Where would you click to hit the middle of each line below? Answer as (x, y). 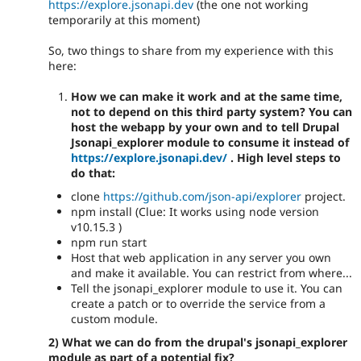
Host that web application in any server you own (201, 258)
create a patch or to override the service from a (198, 304)
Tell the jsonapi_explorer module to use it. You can (207, 288)
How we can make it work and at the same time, (207, 97)
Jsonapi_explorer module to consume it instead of (210, 143)
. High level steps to (284, 158)
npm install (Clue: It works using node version (195, 212)
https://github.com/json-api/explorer (202, 197)
